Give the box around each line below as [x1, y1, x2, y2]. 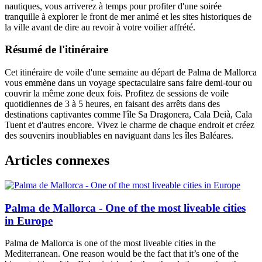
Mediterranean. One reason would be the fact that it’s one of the [5, 249, 239, 259]
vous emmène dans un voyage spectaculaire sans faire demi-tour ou [5, 78, 252, 88]
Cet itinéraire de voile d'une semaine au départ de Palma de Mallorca [5, 67, 257, 78]
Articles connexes [5, 153, 109, 168]
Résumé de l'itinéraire [5, 43, 108, 56]
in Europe [5, 214, 53, 227]
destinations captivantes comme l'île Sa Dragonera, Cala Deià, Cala [5, 109, 252, 120]
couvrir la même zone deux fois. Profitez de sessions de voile [5, 88, 229, 99]
